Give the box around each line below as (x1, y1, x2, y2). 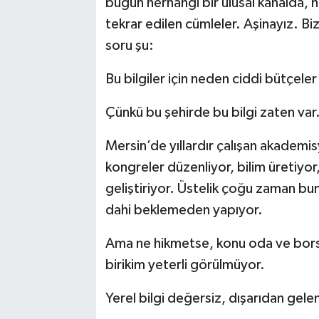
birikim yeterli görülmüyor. (105, 258, 265, 273)
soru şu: (105, 38, 154, 53)
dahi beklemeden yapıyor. (105, 203, 263, 218)
